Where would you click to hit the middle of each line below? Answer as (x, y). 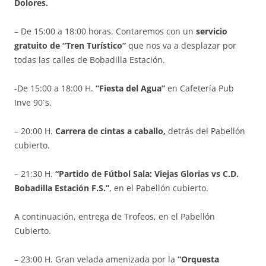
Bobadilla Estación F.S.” (62, 188)
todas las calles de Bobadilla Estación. (90, 60)
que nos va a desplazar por (181, 46)
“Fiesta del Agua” (130, 88)
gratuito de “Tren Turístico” (70, 46)
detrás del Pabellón (205, 131)
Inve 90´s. (33, 103)
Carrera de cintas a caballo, (110, 131)
